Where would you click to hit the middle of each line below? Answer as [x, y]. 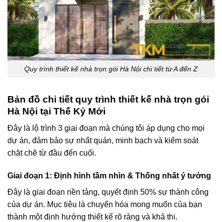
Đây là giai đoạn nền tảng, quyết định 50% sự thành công [108, 192]
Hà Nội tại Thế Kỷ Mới [56, 111]
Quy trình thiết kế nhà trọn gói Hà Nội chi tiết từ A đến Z [111, 69]
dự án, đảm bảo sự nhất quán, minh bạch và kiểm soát [103, 141]
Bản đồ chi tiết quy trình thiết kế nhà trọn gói [108, 99]
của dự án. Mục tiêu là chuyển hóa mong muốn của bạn [105, 205]
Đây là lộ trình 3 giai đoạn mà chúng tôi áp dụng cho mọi [106, 128]
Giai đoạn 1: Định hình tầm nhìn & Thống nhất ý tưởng [109, 176]
